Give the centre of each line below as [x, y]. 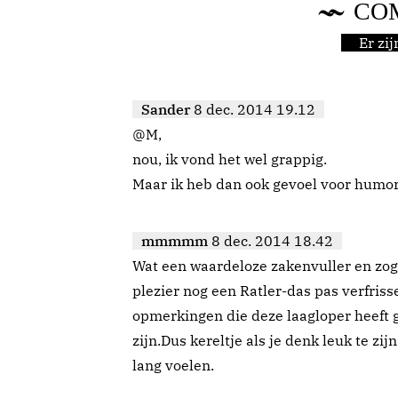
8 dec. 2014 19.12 [255, 110]
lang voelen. [173, 366]
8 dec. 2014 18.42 [272, 241]
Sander [166, 110]
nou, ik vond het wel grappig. [230, 159]
